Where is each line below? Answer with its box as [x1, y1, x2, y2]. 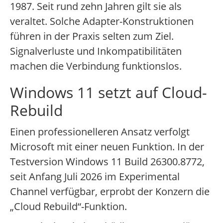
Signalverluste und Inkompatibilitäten [10, 44, 182, 58]
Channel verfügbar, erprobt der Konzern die [10, 185, 210, 199]
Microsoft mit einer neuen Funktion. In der [10, 140, 204, 154]
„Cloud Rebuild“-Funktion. [10, 200, 127, 214]
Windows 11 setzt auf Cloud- [10, 82, 207, 103]
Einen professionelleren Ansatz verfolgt [10, 125, 190, 139]
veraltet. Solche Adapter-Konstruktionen [10, 14, 194, 28]
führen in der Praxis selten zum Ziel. [10, 29, 174, 43]
